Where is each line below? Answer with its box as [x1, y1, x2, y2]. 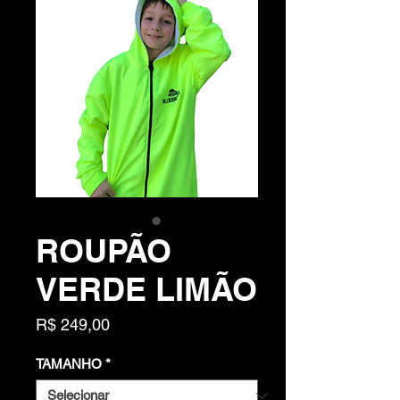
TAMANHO [36, 356, 102, 372]
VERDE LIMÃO [36, 270, 257, 309]
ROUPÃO [36, 231, 171, 271]
